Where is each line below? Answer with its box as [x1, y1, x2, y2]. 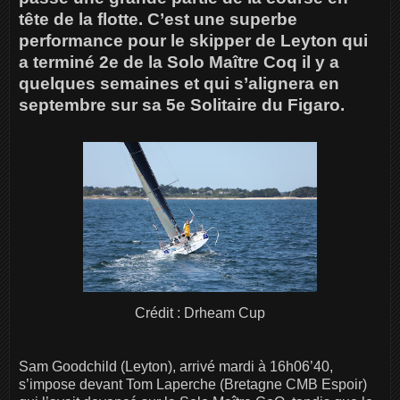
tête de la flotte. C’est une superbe [19, 9, 297, 29]
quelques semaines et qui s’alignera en [19, 73, 339, 93]
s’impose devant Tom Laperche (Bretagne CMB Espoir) [19, 376, 367, 392]
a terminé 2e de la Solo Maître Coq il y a [19, 52, 339, 71]
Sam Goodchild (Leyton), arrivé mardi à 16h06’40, [19, 358, 333, 374]
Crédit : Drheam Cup [135, 304, 265, 321]
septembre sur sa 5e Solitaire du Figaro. [19, 95, 349, 114]
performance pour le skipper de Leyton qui [19, 30, 368, 50]
